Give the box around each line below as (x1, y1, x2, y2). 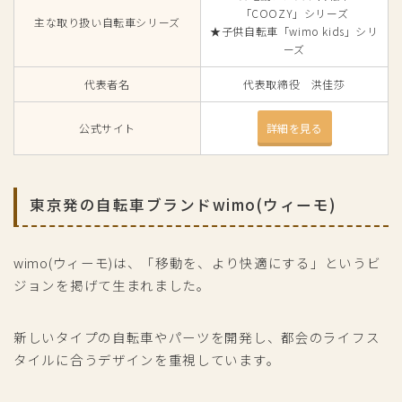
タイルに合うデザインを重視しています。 (13, 350, 281, 370)
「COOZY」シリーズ (240, 5, 349, 22)
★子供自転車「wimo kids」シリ (210, 23, 379, 39)
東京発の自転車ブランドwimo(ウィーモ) (30, 194, 336, 216)
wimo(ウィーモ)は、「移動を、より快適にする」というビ (13, 253, 381, 273)
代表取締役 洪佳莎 (243, 76, 345, 92)
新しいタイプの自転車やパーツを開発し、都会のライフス (13, 328, 380, 347)
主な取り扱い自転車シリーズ (34, 14, 180, 31)
